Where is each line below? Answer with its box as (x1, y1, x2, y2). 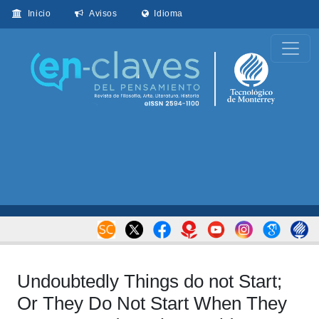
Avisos (83, 9, 117, 19)
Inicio (22, 9, 51, 19)
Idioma (149, 9, 183, 19)
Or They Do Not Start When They (17, 292, 287, 314)
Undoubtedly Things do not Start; (17, 270, 282, 292)
